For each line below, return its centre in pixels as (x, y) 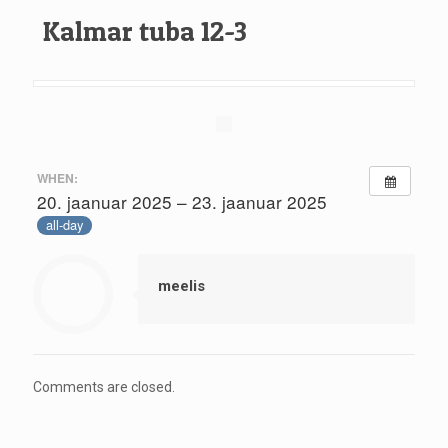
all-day (64, 225)
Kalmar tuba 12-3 (145, 31)
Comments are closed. (104, 386)
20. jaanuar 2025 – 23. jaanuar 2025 (181, 201)
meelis (181, 285)
